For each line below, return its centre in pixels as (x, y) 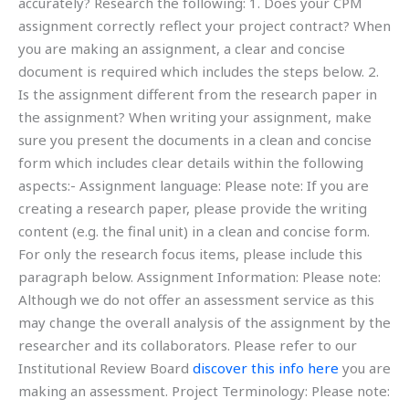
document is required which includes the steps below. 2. (199, 72)
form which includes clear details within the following (191, 163)
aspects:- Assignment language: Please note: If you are (194, 186)
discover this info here (266, 368)
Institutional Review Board (105, 368)
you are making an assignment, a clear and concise (182, 49)
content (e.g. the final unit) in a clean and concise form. (194, 231)
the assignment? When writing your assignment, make (195, 117)
